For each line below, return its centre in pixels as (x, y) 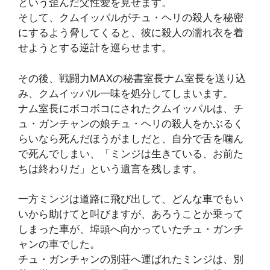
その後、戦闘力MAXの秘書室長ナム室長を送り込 (132, 78)
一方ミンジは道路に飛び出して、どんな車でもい (131, 199)
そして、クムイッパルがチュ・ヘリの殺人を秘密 (131, 18)
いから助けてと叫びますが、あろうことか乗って (131, 214)
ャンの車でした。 (59, 244)
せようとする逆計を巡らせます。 (95, 48)
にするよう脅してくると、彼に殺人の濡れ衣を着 (131, 33)
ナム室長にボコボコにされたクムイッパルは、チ (131, 108)
